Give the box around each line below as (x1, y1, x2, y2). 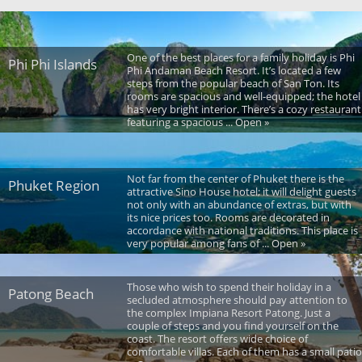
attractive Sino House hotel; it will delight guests (126, 183, 356, 199)
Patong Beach (8, 284, 94, 303)
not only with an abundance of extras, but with (126, 196, 351, 212)
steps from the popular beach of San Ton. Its (126, 75, 339, 90)
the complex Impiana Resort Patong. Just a (126, 305, 330, 320)
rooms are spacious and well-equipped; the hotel (126, 88, 360, 103)
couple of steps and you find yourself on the (126, 318, 339, 333)
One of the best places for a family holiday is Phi (126, 49, 355, 65)
